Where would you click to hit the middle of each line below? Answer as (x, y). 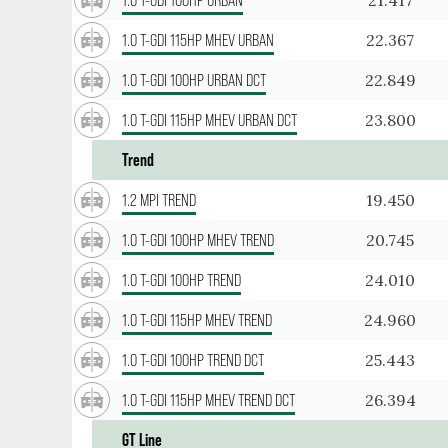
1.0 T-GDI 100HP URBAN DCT (194, 79)
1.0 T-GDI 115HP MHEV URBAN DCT (209, 119)
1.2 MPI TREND (159, 199)
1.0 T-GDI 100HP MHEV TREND (198, 239)
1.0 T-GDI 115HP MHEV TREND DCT (208, 399)
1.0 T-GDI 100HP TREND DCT (193, 359)
